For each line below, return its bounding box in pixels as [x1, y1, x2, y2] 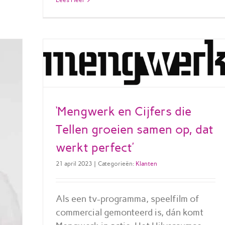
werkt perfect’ [55, 140, 134, 155]
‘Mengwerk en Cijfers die [55, 103, 191, 119]
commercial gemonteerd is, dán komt [55, 206, 203, 218]
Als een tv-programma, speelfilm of [55, 193, 199, 204]
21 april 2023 [55, 160, 92, 167]
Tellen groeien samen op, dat [55, 122, 213, 137]
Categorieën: [97, 160, 136, 167]
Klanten [135, 160, 157, 167]
